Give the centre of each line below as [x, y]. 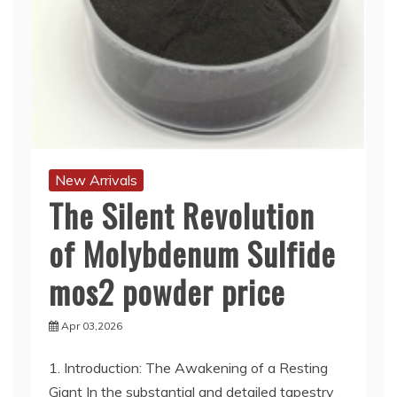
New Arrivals [96, 180]
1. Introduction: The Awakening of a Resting [188, 368]
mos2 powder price [167, 291]
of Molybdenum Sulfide [192, 253]
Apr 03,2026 [92, 326]
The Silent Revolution [182, 215]
